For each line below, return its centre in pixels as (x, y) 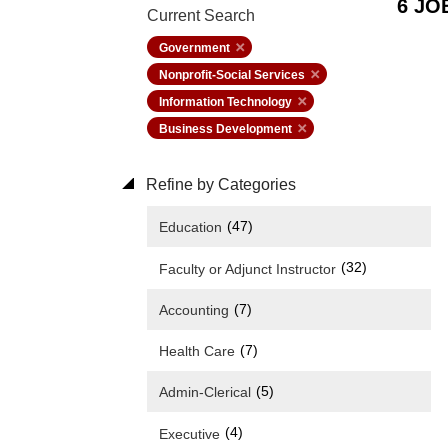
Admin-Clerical (205, 392)
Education (190, 227)
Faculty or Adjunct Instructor (247, 268)
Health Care (197, 351)
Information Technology (225, 102)
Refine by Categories (219, 184)
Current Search (201, 15)
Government (194, 48)
